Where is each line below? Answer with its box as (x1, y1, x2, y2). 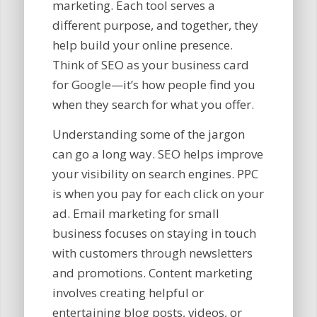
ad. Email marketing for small (52, 205, 219, 222)
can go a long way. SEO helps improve (52, 146, 263, 163)
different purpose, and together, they (52, 16, 258, 33)
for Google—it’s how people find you (52, 76, 255, 93)
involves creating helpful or (52, 284, 204, 301)
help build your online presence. (52, 36, 233, 53)
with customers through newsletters (52, 245, 253, 262)
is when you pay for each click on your (52, 185, 264, 202)
